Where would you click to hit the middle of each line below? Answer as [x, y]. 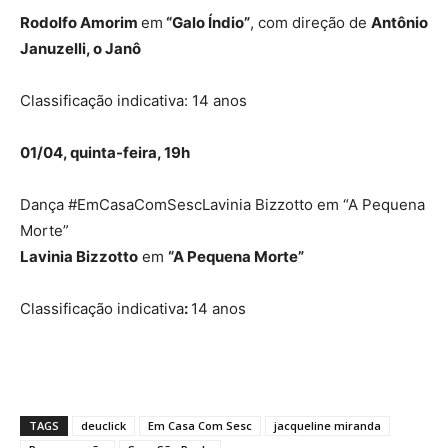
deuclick [103, 426]
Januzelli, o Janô [80, 49]
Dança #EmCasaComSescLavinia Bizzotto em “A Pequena [222, 205]
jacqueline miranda [327, 426]
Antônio [399, 23]
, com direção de [310, 23]
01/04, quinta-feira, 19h [105, 153]
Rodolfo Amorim [80, 23]
